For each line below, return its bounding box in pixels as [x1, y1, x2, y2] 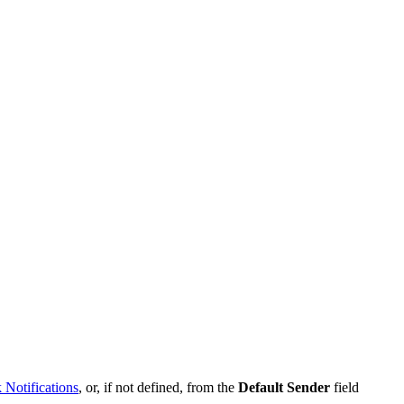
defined [137, 380, 179, 396]
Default [238, 380, 283, 396]
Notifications [5, 380, 78, 396]
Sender [287, 380, 330, 396]
